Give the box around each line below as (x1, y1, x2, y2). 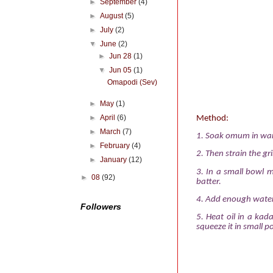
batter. (196, 177, 221, 186)
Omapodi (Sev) (107, 78, 158, 87)
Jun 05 (108, 66, 133, 74)
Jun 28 (108, 52, 133, 60)
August (100, 12, 126, 20)
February (100, 141, 132, 150)
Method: (196, 113, 229, 123)
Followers (80, 202, 121, 211)
